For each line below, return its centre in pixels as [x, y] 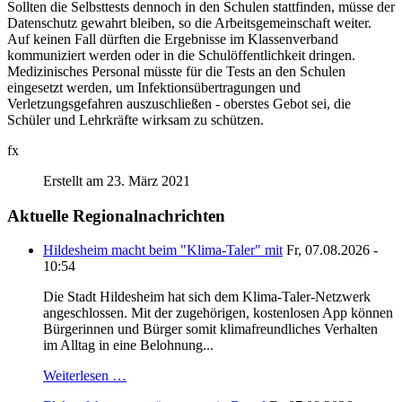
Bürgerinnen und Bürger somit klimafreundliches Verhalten [210, 329]
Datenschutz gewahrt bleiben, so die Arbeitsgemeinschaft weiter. [189, 22]
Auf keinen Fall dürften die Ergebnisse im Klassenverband [173, 39]
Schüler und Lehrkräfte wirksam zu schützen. [135, 119]
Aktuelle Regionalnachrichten [116, 215]
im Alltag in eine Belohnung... [128, 345]
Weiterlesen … [85, 376]
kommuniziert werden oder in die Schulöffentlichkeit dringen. [181, 55]
